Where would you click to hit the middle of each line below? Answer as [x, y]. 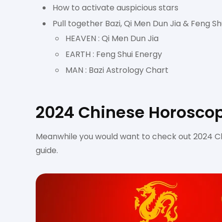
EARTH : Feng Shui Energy [114, 54]
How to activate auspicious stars [115, 8]
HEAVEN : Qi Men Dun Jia [112, 38]
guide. [47, 150]
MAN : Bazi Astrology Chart [117, 70]
